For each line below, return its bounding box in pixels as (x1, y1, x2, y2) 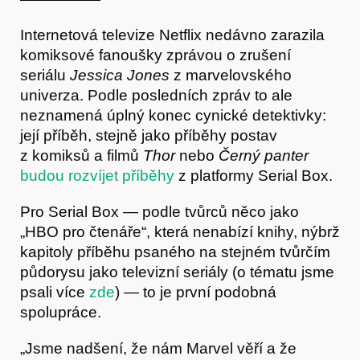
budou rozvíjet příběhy (20, 166, 174, 184)
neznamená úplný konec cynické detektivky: (20, 106, 326, 124)
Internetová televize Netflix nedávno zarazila (20, 26, 325, 43)
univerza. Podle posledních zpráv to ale (20, 86, 292, 104)
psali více (20, 283, 89, 301)
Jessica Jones (66, 66, 174, 84)
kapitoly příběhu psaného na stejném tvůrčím (20, 243, 330, 260)
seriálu (20, 66, 66, 84)
